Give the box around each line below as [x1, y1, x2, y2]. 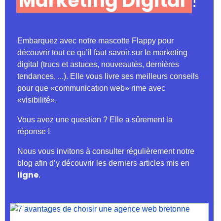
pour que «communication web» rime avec [17, 84, 165, 93]
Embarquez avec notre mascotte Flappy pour [17, 37, 174, 45]
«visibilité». [17, 96, 57, 105]
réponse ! [17, 127, 50, 136]
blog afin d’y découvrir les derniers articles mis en [17, 159, 189, 168]
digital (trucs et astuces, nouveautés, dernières [17, 60, 179, 69]
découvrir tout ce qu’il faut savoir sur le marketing [17, 48, 187, 57]
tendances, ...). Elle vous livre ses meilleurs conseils [17, 72, 199, 81]
